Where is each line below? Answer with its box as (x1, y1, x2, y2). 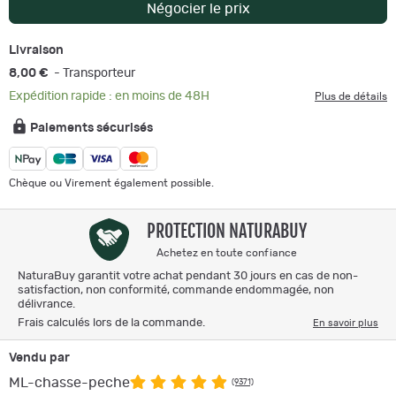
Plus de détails (315, 90, 387, 102)
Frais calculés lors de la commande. (18, 316, 205, 329)
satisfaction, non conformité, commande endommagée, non (18, 284, 334, 296)
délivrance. (18, 298, 75, 310)
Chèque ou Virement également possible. (9, 177, 214, 188)
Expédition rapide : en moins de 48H (9, 89, 209, 103)
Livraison (9, 43, 64, 57)
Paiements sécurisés (30, 121, 153, 134)
